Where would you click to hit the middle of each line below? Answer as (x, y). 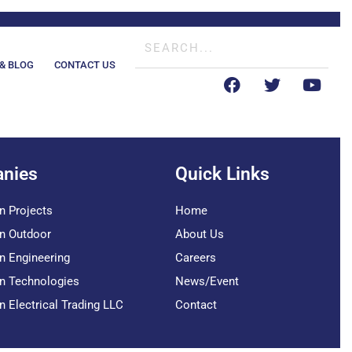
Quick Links (223, 174)
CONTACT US (85, 64)
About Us (200, 234)
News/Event (207, 281)
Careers (196, 258)
